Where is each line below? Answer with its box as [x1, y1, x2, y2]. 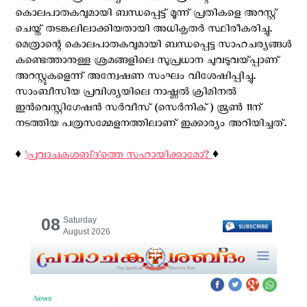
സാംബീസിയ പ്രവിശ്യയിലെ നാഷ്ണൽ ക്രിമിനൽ [15, 85, 236, 102]
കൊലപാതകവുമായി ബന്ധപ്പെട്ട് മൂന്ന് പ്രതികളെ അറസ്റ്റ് [15, 6, 277, 23]
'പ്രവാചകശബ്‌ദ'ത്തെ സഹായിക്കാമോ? [25, 148, 212, 165]
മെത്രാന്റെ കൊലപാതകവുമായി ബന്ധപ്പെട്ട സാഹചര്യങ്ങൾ [15, 38, 291, 55]
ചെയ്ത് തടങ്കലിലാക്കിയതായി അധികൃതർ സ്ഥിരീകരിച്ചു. [15, 22, 272, 39]
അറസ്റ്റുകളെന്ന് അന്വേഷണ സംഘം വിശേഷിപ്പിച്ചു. [15, 69, 256, 86]
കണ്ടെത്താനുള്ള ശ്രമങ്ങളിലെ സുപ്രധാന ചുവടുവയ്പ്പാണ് [15, 53, 279, 71]
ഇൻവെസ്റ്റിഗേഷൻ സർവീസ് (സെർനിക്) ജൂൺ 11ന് [15, 101, 262, 118]
